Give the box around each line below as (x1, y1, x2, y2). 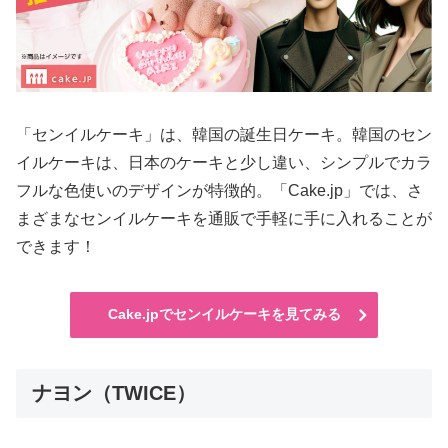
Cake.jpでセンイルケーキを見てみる (107, 305, 341, 322)
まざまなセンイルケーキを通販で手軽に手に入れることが (16, 210, 432, 228)
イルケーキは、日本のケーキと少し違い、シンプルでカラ (16, 154, 432, 172)
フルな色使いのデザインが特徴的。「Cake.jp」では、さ (16, 182, 423, 200)
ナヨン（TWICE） (32, 381, 196, 404)
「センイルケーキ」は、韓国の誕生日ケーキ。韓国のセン (16, 126, 432, 144)
